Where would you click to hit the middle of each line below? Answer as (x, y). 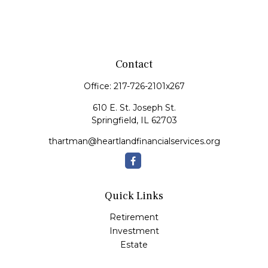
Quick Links (134, 196)
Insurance (134, 258)
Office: (98, 86)
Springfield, (115, 120)
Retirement (134, 217)
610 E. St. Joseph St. (134, 108)
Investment (134, 231)
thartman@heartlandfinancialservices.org (134, 141)
